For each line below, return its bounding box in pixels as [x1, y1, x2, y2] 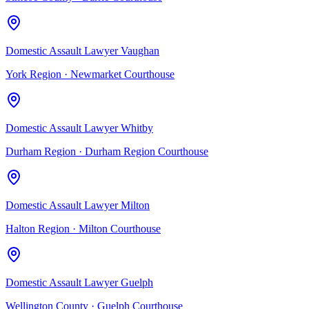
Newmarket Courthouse [70, 68, 175, 80]
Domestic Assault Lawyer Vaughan [6, 44, 159, 57]
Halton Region [6, 222, 70, 235]
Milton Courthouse [79, 222, 161, 235]
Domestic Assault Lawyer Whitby [6, 121, 153, 134]
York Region [6, 68, 61, 80]
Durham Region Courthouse [85, 145, 208, 157]
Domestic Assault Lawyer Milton [6, 199, 150, 211]
